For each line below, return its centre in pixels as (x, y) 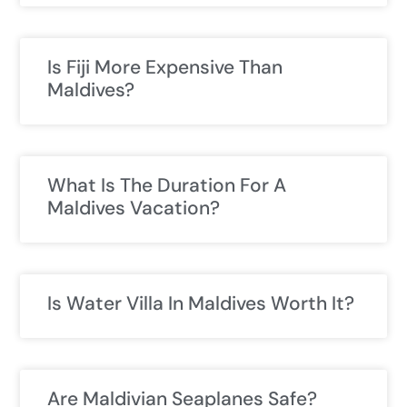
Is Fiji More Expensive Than (165, 68)
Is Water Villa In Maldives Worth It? (201, 304)
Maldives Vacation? (134, 208)
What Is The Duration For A (167, 186)
